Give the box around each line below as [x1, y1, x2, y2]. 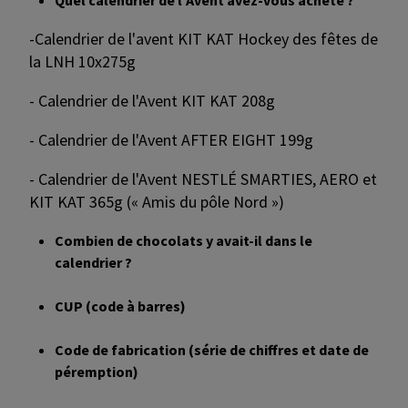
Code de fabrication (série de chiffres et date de [55, 341, 369, 360]
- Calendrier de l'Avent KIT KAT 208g [29, 90, 275, 112]
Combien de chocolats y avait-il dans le [55, 231, 312, 250]
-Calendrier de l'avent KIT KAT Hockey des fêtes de [29, 28, 378, 50]
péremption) [55, 362, 138, 382]
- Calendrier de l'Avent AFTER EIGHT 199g [29, 129, 313, 151]
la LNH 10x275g [29, 51, 136, 73]
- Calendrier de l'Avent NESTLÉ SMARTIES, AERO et [29, 168, 377, 190]
